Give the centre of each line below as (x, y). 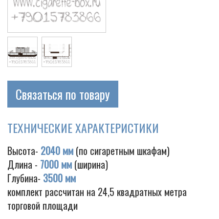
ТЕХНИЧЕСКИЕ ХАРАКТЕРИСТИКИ (83, 128)
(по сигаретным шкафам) (121, 151)
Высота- (24, 151)
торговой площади (43, 205)
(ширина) (90, 164)
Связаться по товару (63, 94)
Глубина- (25, 178)
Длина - (24, 164)
